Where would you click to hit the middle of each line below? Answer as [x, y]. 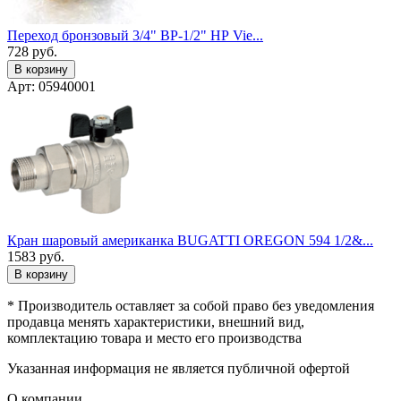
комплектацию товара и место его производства [154, 337]
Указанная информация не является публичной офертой [179, 368]
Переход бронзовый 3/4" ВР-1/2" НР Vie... [135, 35]
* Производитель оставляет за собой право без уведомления [191, 305]
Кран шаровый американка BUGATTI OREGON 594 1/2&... [190, 240]
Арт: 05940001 [51, 86]
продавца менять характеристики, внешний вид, [156, 321]
